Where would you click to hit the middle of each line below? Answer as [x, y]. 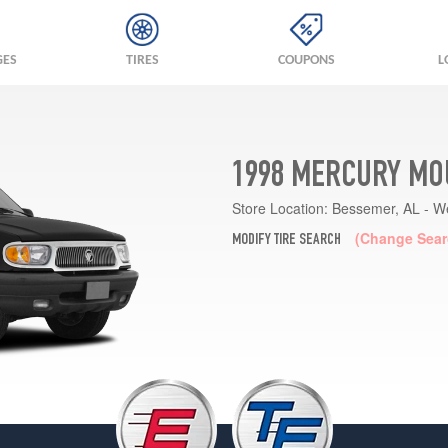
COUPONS [306, 60]
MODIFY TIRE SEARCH [286, 240]
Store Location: [279, 207]
